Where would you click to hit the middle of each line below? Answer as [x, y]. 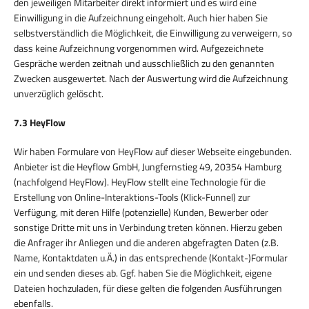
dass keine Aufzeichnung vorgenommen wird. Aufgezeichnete [139, 48]
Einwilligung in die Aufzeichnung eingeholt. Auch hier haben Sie [141, 17]
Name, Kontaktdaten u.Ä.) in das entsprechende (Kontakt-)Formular [151, 257]
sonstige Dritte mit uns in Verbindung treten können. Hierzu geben [148, 227]
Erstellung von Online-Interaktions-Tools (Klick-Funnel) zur [132, 197]
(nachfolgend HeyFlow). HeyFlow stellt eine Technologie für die [140, 181]
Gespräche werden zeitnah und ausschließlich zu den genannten [144, 63]
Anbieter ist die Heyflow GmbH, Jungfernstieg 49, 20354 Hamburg [148, 166]
